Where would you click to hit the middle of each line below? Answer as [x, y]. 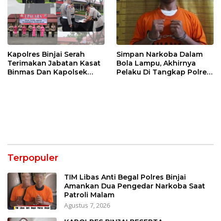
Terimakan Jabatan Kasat [54, 63]
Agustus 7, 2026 [87, 205]
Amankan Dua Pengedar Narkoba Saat [135, 186]
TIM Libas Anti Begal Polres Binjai [125, 177]
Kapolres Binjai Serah [46, 55]
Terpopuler [33, 158]
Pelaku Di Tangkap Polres [164, 72]
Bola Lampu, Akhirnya [156, 63]
